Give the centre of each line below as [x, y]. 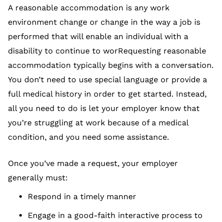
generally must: [38, 178]
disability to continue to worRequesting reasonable [107, 51]
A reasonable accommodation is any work [89, 8]
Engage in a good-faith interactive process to [115, 216]
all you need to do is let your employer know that [104, 109]
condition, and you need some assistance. [88, 137]
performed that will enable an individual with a [98, 37]
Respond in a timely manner [82, 197]
